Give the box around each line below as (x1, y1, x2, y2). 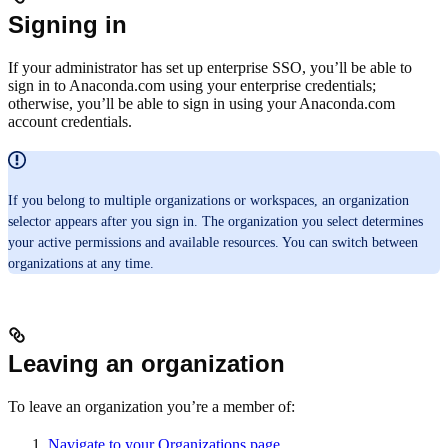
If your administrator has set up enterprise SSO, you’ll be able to (8, 58, 412, 76)
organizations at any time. (8, 256, 154, 272)
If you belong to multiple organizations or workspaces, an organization (8, 193, 409, 209)
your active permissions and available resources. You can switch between (8, 235, 418, 251)
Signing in (8, 10, 127, 38)
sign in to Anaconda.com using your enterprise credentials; (8, 76, 376, 94)
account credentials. (8, 112, 132, 130)
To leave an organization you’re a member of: (8, 398, 295, 416)
